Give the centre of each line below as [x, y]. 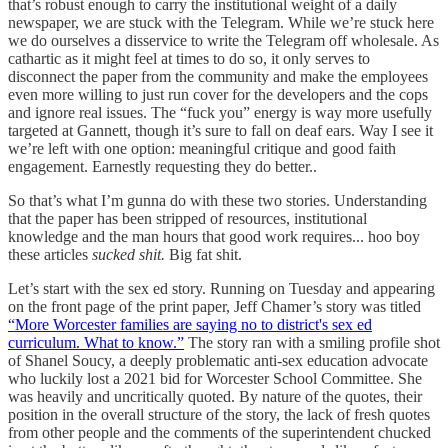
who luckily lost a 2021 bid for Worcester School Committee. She [215, 378]
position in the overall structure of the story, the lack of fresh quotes [219, 414]
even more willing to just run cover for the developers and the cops [218, 94]
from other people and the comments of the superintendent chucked [219, 432]
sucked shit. [130, 254]
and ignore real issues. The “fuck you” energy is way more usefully [220, 112]
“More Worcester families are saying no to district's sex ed [190, 324]
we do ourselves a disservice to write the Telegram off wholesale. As [223, 40]
